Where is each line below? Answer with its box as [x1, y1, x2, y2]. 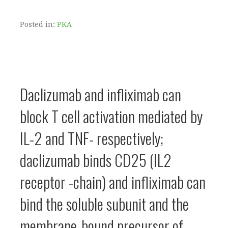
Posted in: [20, 20, 57, 28]
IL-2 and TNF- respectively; [20, 126, 163, 150]
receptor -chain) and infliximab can [20, 170, 206, 193]
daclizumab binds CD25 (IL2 [20, 148, 172, 172]
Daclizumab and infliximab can [20, 82, 181, 106]
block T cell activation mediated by [20, 104, 203, 128]
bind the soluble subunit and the [20, 192, 189, 215]
